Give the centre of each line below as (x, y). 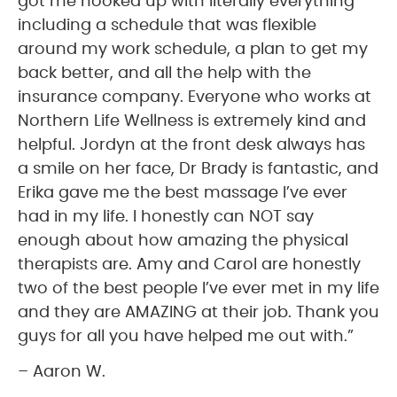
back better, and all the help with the (164, 73)
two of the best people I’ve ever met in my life (198, 288)
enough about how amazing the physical (183, 241)
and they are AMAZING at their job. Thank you (198, 312)
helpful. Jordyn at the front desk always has (191, 145)
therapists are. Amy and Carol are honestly (189, 265)
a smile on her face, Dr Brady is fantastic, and (198, 169)
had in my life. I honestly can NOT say (166, 217)
